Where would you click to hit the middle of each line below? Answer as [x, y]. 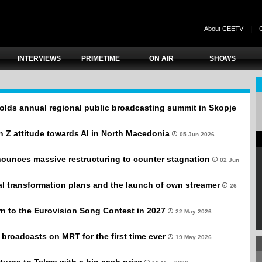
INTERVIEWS [39, 58]
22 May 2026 [194, 211]
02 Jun [230, 160]
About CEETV [224, 29]
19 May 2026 [194, 237]
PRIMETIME [100, 58]
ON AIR [162, 58]
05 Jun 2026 [197, 134]
